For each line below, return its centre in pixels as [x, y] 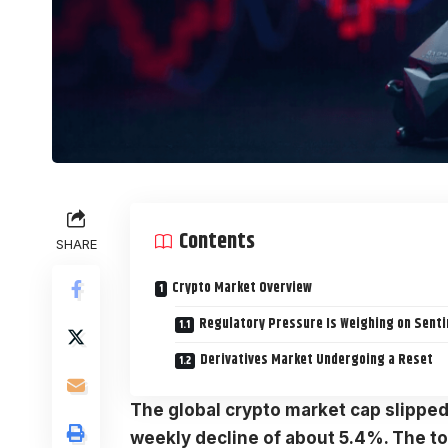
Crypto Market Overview [242, 287]
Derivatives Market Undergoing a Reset [316, 359]
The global [177, 409]
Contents [217, 241]
